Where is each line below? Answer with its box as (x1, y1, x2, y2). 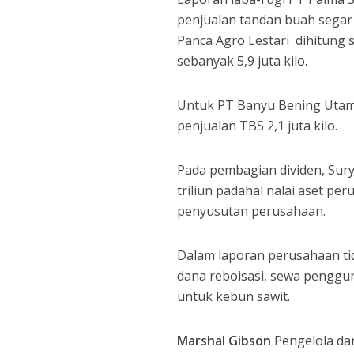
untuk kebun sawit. (177, 288, 291, 305)
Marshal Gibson (177, 332, 272, 349)
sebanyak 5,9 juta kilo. (177, 52, 308, 70)
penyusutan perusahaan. (177, 202, 333, 220)
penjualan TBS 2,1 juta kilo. (177, 117, 338, 134)
